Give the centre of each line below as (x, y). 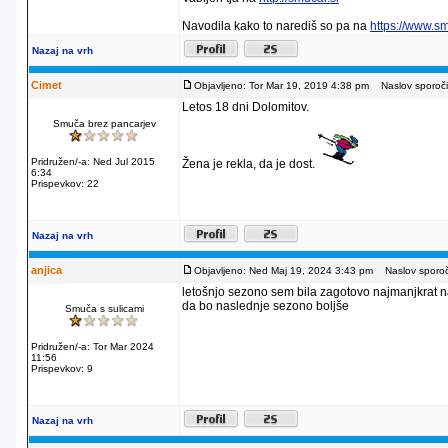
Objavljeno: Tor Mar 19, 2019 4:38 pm (281, 85)
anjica (46, 270)
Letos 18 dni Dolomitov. (245, 107)
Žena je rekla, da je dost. (250, 164)
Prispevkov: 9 (62, 368)
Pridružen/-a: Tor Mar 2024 (92, 346)
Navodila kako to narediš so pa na (276, 26)
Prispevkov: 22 (65, 183)
